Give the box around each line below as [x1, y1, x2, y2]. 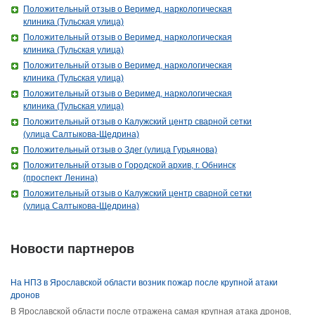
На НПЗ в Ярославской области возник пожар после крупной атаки [11, 278, 278, 288]
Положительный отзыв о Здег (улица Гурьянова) [23, 145, 217, 155]
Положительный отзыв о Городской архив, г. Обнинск [23, 160, 236, 170]
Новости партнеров [11, 242, 134, 256]
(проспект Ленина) [23, 173, 98, 183]
